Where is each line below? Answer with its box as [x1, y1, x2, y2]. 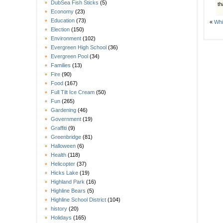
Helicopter [51, 161, 75, 167]
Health [51, 152, 66, 158]
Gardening [51, 107, 76, 113]
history [51, 206, 67, 212]
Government [51, 116, 81, 122]
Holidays [51, 215, 72, 221]
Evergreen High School [51, 44, 107, 51]
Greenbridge [51, 134, 81, 140]
